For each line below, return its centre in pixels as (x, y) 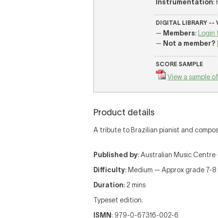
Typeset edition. (118, 200)
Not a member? (189, 43)
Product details (124, 112)
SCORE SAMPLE (179, 64)
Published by (116, 155)
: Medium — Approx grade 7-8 (171, 170)
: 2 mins (135, 185)
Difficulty (109, 170)
